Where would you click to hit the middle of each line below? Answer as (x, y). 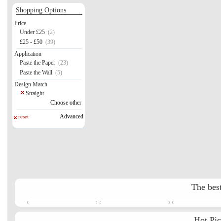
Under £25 (33, 32)
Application (28, 54)
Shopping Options (41, 10)
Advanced (72, 116)
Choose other (66, 102)
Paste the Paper (38, 62)
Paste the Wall (37, 72)
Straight (35, 93)
